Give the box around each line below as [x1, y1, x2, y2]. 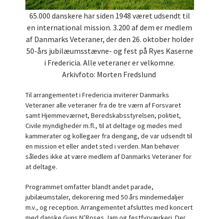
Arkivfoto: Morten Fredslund [62, 69, 157, 79]
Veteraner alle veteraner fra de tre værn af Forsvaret [25, 101, 181, 109]
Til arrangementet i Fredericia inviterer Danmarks [25, 90, 169, 99]
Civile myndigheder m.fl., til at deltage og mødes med [25, 121, 182, 130]
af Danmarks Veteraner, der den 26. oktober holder [25, 34, 194, 44]
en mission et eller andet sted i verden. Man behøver [25, 142, 179, 151]
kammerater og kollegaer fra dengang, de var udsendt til [25, 131, 192, 140]
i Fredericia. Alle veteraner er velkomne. [44, 58, 175, 67]
